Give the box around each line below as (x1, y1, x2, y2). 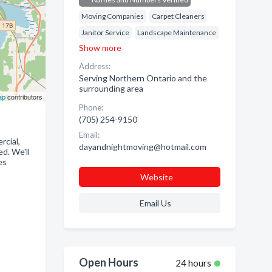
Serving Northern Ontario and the (78, 73, 207, 84)
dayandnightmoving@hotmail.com (78, 141, 206, 152)
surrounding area (78, 83, 143, 94)
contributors (5, 92, 42, 101)
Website (140, 172, 173, 183)
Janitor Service (81, 28, 129, 38)
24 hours (175, 257, 211, 269)
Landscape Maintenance (137, 28, 216, 38)
